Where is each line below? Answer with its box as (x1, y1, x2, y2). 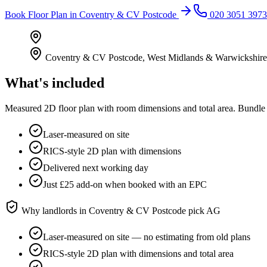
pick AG (186, 205, 221, 216)
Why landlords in (19, 205, 89, 216)
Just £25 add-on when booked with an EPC (43, 179, 207, 190)
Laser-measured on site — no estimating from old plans (43, 231, 250, 242)
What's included (5, 74, 104, 91)
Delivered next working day (43, 162, 148, 173)
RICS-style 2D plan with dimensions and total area (43, 248, 234, 259)
